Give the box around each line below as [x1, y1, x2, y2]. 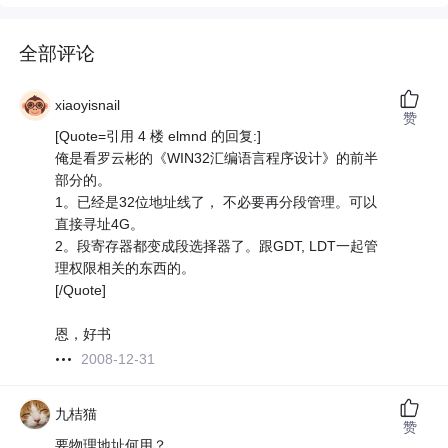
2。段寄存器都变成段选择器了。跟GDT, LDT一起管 [55, 238, 379, 255]
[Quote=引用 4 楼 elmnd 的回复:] [55, 128, 262, 145]
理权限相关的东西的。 [55, 260, 196, 277]
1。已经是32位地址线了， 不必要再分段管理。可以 [55, 194, 378, 211]
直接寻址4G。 [55, 216, 145, 233]
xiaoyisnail [55, 97, 121, 114]
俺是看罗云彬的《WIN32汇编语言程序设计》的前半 [55, 150, 379, 167]
